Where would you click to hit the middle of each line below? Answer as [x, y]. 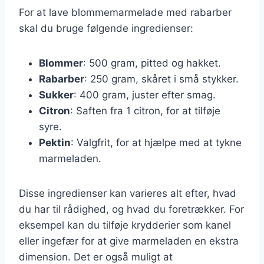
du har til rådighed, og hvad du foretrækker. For [131, 209]
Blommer [61, 63]
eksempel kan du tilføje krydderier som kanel [125, 225]
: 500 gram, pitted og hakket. [152, 63]
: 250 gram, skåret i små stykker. [161, 79]
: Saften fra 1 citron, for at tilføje [145, 110]
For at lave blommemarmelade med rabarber [125, 12]
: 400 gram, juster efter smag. [145, 95]
